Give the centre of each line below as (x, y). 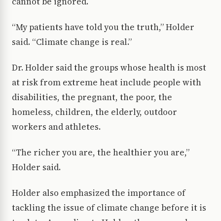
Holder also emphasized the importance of (99, 193)
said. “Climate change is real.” (72, 42)
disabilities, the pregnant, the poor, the (92, 97)
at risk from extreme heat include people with (107, 82)
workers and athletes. (56, 127)
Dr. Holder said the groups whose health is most (109, 67)
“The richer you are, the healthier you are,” (101, 152)
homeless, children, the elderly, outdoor (94, 112)
